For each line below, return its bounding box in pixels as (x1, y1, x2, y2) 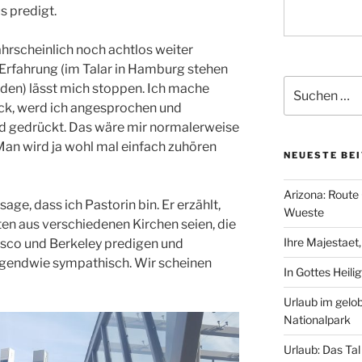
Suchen (282, 77, 323, 91)
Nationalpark (283, 312, 351, 326)
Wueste (283, 204, 324, 219)
